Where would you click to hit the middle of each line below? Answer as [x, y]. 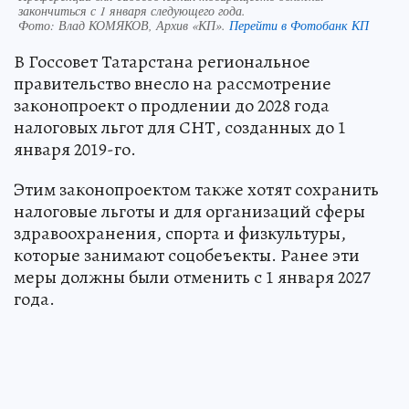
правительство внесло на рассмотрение [173, 84]
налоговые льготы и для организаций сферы [189, 212]
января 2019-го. [75, 150]
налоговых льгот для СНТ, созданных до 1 [180, 128]
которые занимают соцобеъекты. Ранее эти [187, 256]
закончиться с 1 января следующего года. [132, 11]
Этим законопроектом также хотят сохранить [196, 190]
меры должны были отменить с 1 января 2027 [192, 278]
